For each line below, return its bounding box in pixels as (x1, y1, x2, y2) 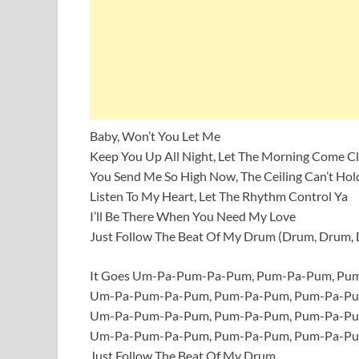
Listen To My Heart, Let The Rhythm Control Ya (90, 188, 348, 204)
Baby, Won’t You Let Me (90, 127, 220, 143)
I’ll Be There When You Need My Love (90, 208, 296, 224)
